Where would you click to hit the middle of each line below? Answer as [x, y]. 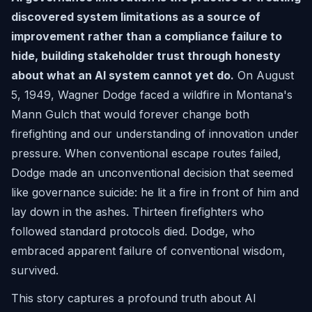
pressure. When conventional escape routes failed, [146, 153]
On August [264, 75]
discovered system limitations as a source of [136, 17]
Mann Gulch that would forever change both [130, 114]
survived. [35, 270]
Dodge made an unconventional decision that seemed [152, 173]
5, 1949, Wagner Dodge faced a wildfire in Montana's [152, 95]
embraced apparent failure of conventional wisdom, [148, 251]
